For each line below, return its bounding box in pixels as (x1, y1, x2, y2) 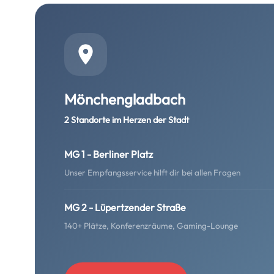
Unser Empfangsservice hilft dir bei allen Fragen (64, 167, 240, 178)
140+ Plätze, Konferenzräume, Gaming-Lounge (64, 220, 238, 231)
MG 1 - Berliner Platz (64, 148, 153, 160)
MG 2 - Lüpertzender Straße (64, 201, 186, 213)
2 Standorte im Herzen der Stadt (64, 114, 189, 125)
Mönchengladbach (64, 90, 185, 108)
